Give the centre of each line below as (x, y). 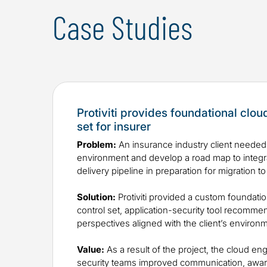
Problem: (97, 145)
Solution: (96, 197)
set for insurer (114, 127)
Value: (91, 250)
